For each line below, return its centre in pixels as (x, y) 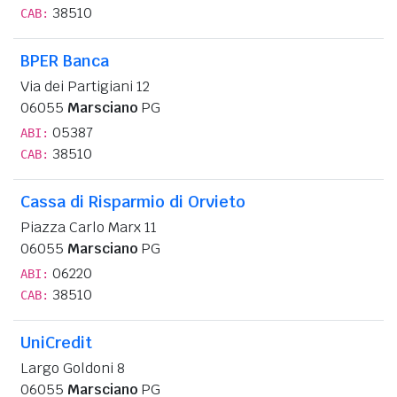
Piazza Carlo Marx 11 (89, 227)
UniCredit (56, 342)
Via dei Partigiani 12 (85, 86)
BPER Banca (65, 60)
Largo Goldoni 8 (73, 368)
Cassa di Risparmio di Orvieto (133, 201)
